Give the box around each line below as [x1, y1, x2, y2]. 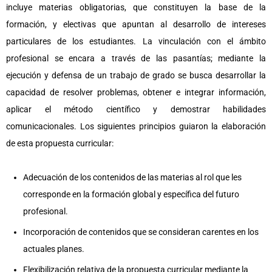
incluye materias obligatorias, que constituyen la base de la [6, 2, 266, 12]
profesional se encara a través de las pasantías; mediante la [6, 53, 266, 63]
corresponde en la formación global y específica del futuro [23, 189, 239, 199]
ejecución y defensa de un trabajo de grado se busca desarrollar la [6, 70, 266, 80]
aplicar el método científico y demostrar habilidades [6, 104, 266, 114]
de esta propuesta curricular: [6, 138, 114, 148]
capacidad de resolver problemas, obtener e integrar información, [6, 87, 266, 97]
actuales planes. [23, 244, 84, 254]
